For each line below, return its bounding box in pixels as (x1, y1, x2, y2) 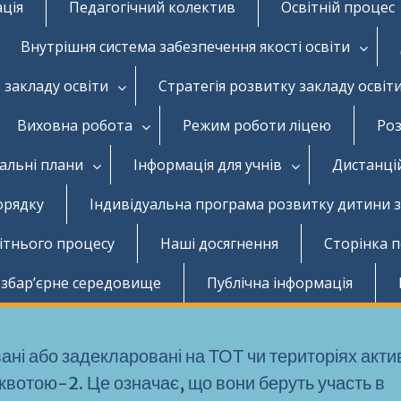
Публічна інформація (207, 272, 353, 293)
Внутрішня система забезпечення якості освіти (21, 36, 350, 56)
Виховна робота (17, 115, 132, 135)
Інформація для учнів (133, 154, 282, 175)
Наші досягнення (160, 233, 278, 253)
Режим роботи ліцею (183, 115, 331, 135)
